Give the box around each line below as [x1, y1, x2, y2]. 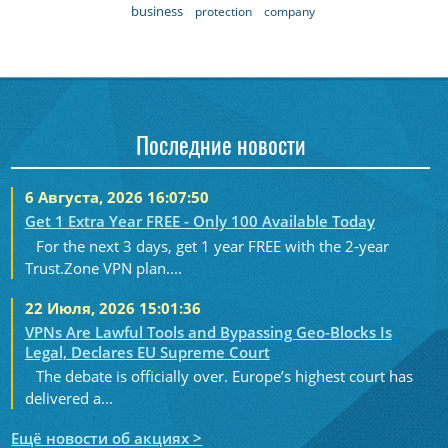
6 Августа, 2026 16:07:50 [24, 187, 209, 208]
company [263, 2, 315, 20]
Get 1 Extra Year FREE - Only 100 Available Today [24, 211, 375, 232]
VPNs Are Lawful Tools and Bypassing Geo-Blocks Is [24, 321, 392, 342]
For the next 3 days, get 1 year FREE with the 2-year [36, 235, 390, 256]
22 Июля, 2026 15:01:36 [24, 297, 201, 318]
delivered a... [24, 388, 113, 409]
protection [194, 2, 252, 20]
